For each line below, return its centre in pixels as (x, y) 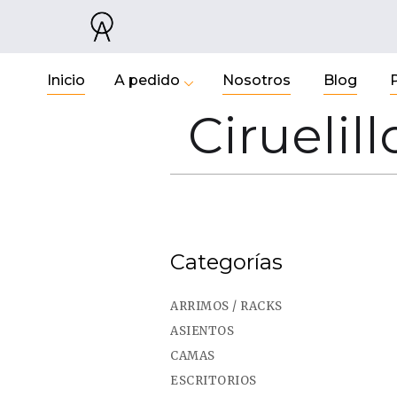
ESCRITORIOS (214, 381)
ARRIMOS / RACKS (226, 306)
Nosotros (256, 80)
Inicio (66, 80)
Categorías (226, 262)
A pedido (147, 80)
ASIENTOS (202, 331)
